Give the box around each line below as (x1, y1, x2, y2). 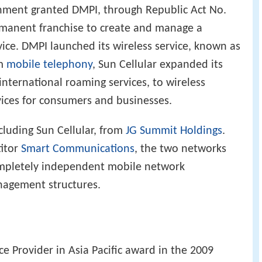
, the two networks (135, 143, 226, 156)
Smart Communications (21, 143, 135, 156)
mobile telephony (6, 58, 92, 71)
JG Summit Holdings (126, 125, 222, 137)
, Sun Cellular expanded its (92, 58, 223, 71)
